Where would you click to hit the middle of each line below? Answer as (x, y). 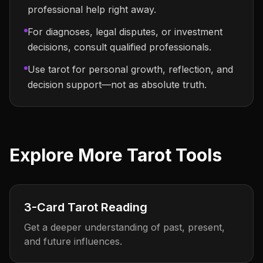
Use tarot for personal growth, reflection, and (130, 69)
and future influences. (73, 241)
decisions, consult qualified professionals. (119, 47)
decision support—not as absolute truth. (117, 85)
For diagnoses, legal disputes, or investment (125, 32)
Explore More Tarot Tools (116, 155)
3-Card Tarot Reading (86, 207)
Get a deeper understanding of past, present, (124, 227)
